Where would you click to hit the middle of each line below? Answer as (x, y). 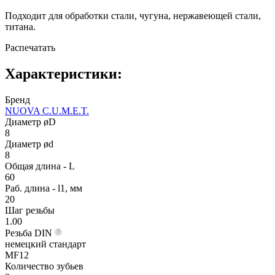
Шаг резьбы (30, 210)
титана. (20, 26)
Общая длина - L (40, 166)
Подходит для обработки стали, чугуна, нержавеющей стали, (133, 15)
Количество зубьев (44, 266)
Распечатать (30, 47)
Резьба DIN (30, 233)
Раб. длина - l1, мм (44, 188)
